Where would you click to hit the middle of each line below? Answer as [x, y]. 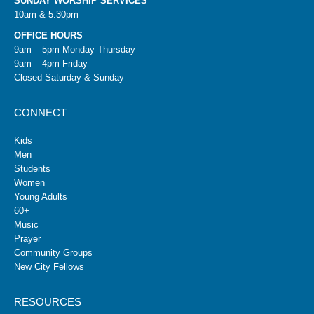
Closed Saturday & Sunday [69, 78]
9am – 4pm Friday [51, 64]
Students [32, 169]
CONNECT [40, 113]
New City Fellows [49, 267]
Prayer [27, 239]
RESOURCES [48, 302]
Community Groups [53, 253]
